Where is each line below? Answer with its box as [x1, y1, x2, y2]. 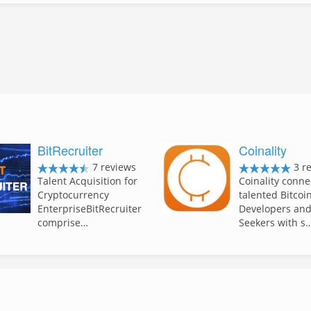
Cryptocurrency [37, 188, 110, 201]
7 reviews [90, 160, 137, 174]
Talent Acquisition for [37, 174, 138, 187]
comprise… [37, 216, 89, 229]
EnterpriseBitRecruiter [37, 202, 142, 215]
